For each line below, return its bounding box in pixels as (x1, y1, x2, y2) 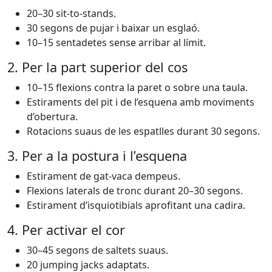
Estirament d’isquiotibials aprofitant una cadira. (27, 199, 245, 212)
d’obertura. (27, 110, 78, 124)
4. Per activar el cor (7, 221, 125, 239)
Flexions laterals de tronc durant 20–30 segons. (27, 184, 243, 198)
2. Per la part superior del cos (7, 58, 188, 76)
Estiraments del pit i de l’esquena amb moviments (27, 95, 254, 109)
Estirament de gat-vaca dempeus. (27, 169, 180, 183)
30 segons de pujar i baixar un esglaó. (27, 21, 200, 35)
